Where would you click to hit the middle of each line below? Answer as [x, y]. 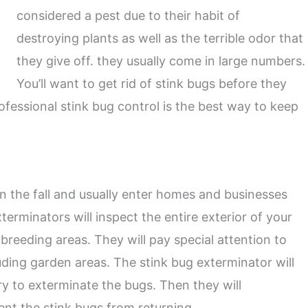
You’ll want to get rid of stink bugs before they [152, 84]
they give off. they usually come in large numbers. [161, 61]
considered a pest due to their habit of [128, 15]
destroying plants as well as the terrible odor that [160, 38]
